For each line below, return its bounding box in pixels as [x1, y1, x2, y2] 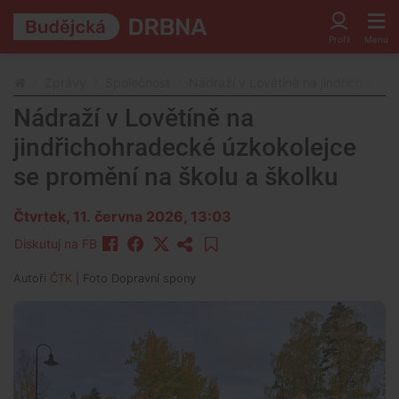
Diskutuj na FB [14, 236, 97, 251]
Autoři [13, 272, 50, 285]
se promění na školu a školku [13, 162, 338, 191]
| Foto [72, 272, 111, 285]
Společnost [105, 75, 170, 90]
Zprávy [45, 75, 86, 90]
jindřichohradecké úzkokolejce [13, 133, 356, 162]
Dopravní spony [111, 272, 196, 285]
